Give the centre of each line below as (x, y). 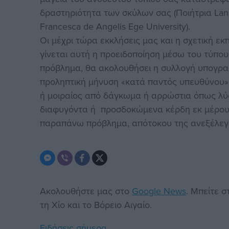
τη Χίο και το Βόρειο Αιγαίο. (96, 204)
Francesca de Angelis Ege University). (115, 26)
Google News (159, 191)
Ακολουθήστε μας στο (86, 191)
